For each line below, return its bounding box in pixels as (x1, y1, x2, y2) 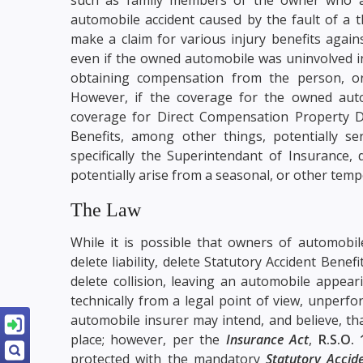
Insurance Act (225, 330, 310, 348)
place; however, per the (70, 330, 226, 348)
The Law (70, 199, 141, 220)
